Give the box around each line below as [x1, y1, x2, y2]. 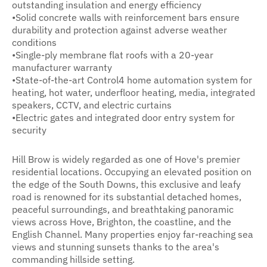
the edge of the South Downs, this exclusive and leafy [12, 178, 241, 191]
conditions [12, 35, 57, 48]
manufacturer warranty [12, 60, 112, 73]
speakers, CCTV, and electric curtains [12, 98, 172, 111]
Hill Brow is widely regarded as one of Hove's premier [12, 153, 240, 166]
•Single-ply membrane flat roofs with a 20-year [12, 48, 213, 61]
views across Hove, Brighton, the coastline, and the [12, 215, 231, 228]
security [12, 123, 46, 136]
